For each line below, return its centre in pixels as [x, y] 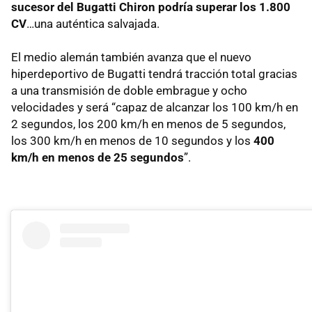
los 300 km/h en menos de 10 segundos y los [132, 141]
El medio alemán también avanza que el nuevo [131, 57]
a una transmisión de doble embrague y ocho [129, 91]
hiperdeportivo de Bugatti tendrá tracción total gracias [154, 74]
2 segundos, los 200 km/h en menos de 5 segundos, [148, 124]
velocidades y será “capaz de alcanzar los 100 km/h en [155, 108]
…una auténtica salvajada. [93, 24]
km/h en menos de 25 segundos [97, 158]
